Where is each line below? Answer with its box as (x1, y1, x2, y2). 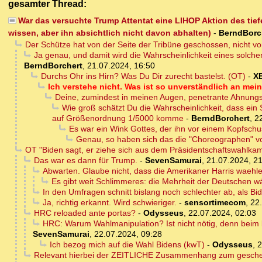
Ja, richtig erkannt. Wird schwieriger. (42, 198, 177, 208)
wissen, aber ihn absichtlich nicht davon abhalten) (8, 28, 211, 38)
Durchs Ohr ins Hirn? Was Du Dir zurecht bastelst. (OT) (40, 71, 246, 81)
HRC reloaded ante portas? (33, 208, 136, 218)
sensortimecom (184, 198, 246, 208)
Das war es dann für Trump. (33, 156, 137, 166)
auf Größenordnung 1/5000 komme (52, 113, 184, 123)
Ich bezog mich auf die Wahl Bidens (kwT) (49, 240, 205, 250)
